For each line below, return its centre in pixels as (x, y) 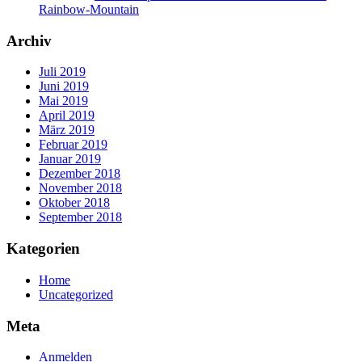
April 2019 (67, 116)
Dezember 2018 (80, 174)
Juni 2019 (64, 86)
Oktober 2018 (74, 203)
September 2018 (80, 217)
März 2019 (67, 130)
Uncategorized (76, 294)
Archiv (29, 40)
